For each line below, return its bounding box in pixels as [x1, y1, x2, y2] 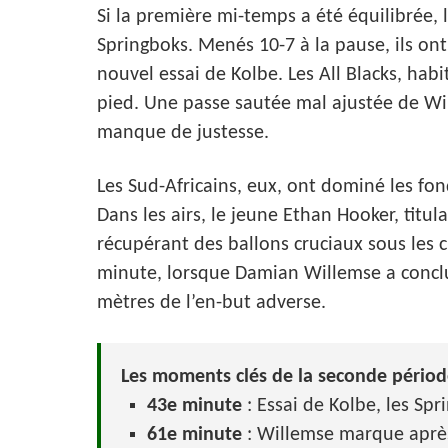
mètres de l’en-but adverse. [97, 293, 326, 314]
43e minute [147, 396, 242, 417]
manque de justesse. [97, 123, 269, 144]
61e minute [147, 425, 242, 446]
